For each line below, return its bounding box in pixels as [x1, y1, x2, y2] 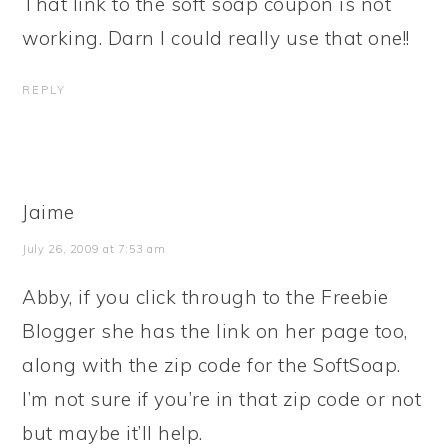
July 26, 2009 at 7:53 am [22, 242, 166, 256]
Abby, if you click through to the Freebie [22, 285, 389, 309]
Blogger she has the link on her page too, [22, 319, 408, 343]
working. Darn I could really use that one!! [22, 26, 410, 50]
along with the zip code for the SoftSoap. [22, 353, 401, 377]
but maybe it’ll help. [22, 421, 203, 445]
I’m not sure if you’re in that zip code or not [22, 387, 422, 411]
